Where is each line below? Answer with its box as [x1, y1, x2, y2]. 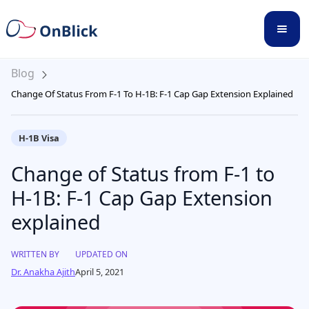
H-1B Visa [19, 132, 60, 144]
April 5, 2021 [75, 265, 124, 278]
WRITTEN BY [11, 248, 59, 260]
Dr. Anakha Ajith [11, 265, 75, 278]
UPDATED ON [75, 248, 128, 260]
